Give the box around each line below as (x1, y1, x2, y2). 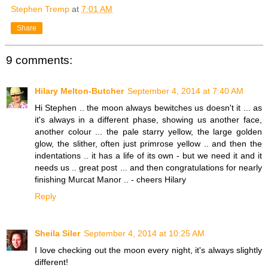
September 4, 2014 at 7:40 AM (127, 86, 243, 96)
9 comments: (6, 53, 72, 66)
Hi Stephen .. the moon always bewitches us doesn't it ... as (35, 103, 262, 113)
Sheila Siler (35, 229, 80, 239)
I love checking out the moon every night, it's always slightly (35, 245, 262, 255)
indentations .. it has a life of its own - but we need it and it (35, 151, 262, 161)
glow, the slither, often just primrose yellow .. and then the (35, 139, 262, 149)
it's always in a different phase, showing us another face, (35, 115, 262, 125)
